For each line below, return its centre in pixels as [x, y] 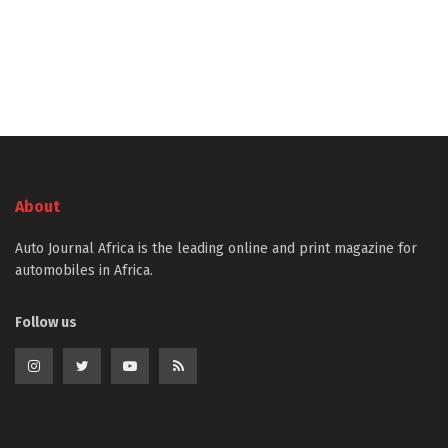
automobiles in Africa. [84, 270]
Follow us [46, 322]
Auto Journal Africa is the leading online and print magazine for [216, 248]
